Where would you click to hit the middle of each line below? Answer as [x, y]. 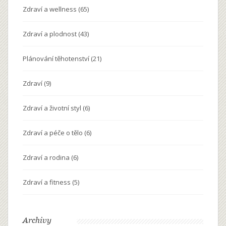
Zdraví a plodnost [50, 34]
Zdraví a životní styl [53, 108]
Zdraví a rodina [47, 158]
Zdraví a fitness [47, 182]
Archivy [37, 220]
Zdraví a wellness [50, 9]
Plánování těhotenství [57, 59]
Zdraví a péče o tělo [53, 133]
